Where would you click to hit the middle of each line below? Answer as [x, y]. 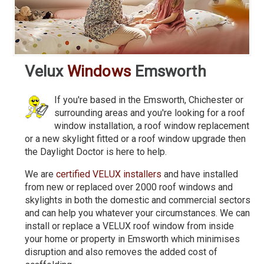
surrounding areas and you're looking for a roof [150, 113]
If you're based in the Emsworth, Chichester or [149, 100]
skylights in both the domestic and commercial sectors [138, 200]
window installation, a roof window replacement [152, 126]
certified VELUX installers [109, 174]
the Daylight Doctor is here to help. [96, 151]
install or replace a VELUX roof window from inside [130, 226]
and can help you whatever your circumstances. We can [138, 213]
